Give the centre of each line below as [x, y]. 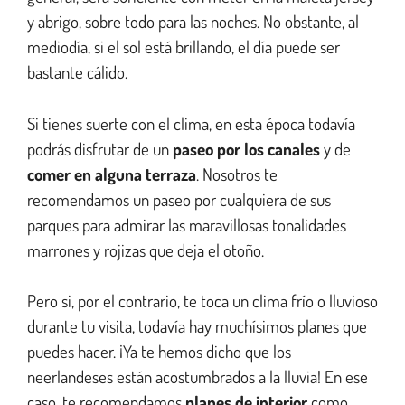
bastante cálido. [77, 72]
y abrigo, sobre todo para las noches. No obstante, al [193, 22]
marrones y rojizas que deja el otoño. [147, 250]
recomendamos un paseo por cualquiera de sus [179, 199]
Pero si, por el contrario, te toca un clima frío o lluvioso [202, 301]
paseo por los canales [246, 148]
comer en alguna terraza [112, 174]
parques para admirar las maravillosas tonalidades [187, 224]
